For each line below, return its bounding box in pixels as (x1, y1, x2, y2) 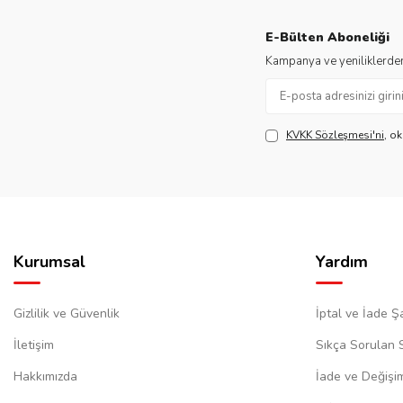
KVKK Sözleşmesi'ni (286, 128, 384, 142)
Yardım (316, 251, 368, 273)
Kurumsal (13, 251, 85, 273)
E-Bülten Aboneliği (265, 29, 390, 46)
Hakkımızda (13, 368, 77, 385)
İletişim (13, 336, 54, 354)
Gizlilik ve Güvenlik (13, 305, 120, 322)
